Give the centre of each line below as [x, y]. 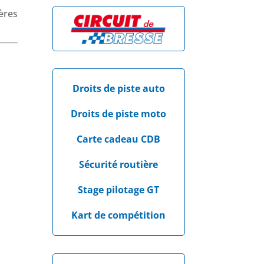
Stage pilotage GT [119, 190]
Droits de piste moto [119, 114]
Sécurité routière [119, 165]
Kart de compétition [119, 215]
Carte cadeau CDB [119, 139]
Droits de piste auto [118, 89]
